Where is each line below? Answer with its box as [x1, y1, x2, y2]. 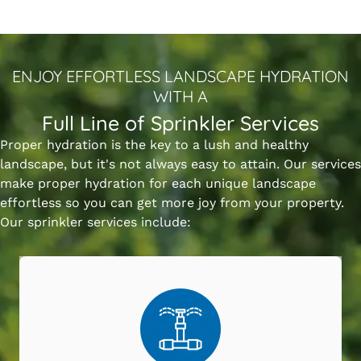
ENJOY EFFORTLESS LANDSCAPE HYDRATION [12, 66, 349, 87]
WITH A [153, 86, 208, 107]
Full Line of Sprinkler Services [42, 110, 319, 136]
